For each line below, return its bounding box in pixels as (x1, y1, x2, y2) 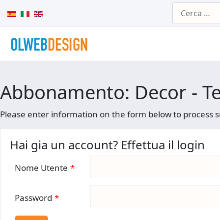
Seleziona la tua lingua (7, 7, 82, 18)
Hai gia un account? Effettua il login (10, 137, 205, 153)
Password (15, 192, 52, 203)
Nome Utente (15, 162, 68, 173)
